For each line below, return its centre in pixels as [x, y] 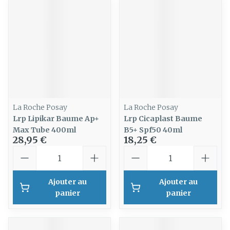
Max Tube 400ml [44, 130]
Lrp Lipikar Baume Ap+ [56, 119]
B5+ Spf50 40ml [153, 130]
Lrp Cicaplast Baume [163, 119]
